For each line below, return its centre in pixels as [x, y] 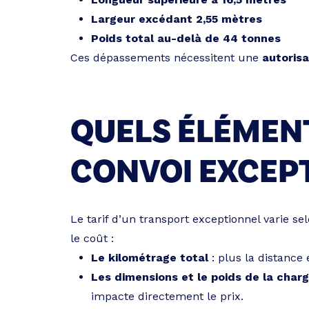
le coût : [92, 238]
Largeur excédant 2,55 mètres [177, 19]
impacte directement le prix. [167, 296]
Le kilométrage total [150, 258]
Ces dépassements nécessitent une [166, 58]
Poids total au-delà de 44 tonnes [186, 38]
